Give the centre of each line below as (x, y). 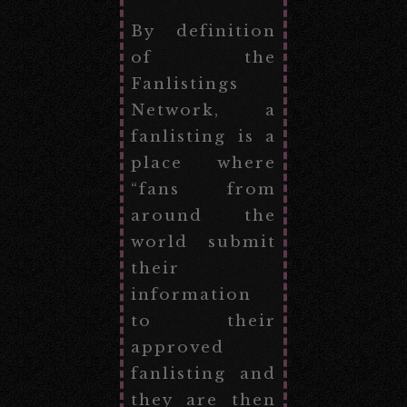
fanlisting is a (203, 136)
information (192, 294)
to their (203, 321)
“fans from (203, 189)
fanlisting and (203, 373)
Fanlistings (185, 84)
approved (178, 347)
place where (203, 163)
